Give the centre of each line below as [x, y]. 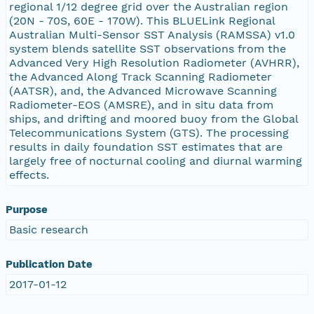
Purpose [27, 209]
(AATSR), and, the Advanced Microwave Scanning [143, 90]
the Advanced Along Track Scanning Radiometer [141, 76]
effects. [29, 175]
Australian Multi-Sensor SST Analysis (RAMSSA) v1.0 [152, 34]
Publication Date [49, 264]
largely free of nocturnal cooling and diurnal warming [156, 161]
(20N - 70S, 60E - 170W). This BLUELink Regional [142, 20]
